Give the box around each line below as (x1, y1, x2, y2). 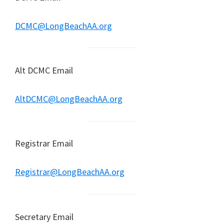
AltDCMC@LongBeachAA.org (15, 93, 122, 104)
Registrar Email (15, 137, 73, 149)
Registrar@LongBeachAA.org (15, 166, 124, 178)
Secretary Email (15, 210, 73, 222)
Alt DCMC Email (15, 64, 73, 76)
